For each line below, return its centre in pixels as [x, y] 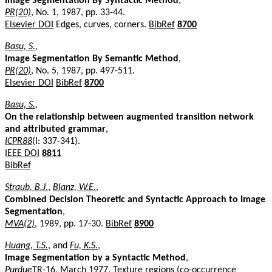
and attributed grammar [55, 129]
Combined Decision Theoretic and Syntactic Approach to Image [135, 199]
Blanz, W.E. [74, 187]
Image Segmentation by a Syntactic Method [95, 258]
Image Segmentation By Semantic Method [92, 59]
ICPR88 [19, 141]
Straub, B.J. [26, 187]
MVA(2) [20, 224]
